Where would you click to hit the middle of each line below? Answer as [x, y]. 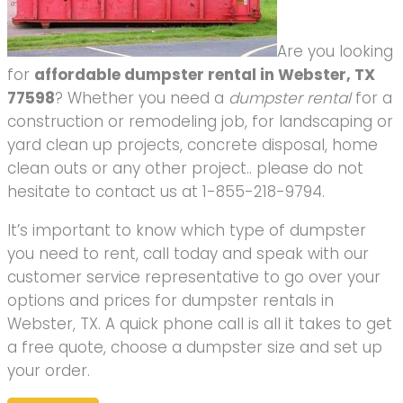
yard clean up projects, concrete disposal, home [193, 144]
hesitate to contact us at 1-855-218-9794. [166, 191]
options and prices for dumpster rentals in [170, 300]
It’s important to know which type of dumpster [187, 230]
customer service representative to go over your [194, 277]
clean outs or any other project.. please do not [185, 168]
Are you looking [335, 51]
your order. [49, 370]
